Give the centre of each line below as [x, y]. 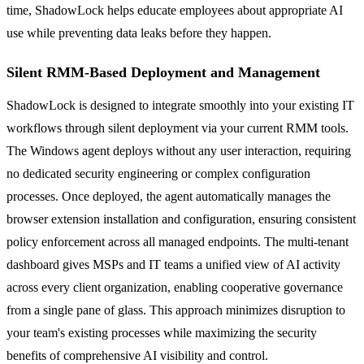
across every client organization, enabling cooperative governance [175, 287]
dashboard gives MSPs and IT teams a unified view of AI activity [173, 264]
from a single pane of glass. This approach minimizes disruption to [176, 310]
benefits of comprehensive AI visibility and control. [137, 355]
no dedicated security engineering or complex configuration [158, 173]
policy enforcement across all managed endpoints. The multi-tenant [178, 241]
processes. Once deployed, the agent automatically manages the [169, 196]
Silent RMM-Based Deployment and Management [163, 72]
